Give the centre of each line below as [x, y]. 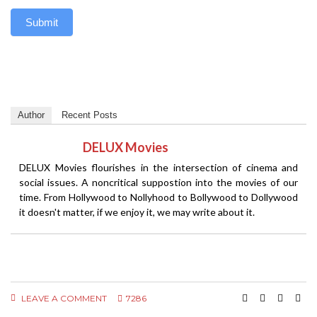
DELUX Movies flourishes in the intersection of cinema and [158, 167]
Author [31, 115]
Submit [42, 22]
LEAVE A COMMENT [63, 298]
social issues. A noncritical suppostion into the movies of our [158, 182]
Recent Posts [90, 115]
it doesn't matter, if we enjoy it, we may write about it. [137, 212]
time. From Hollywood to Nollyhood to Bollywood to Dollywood [158, 197]
